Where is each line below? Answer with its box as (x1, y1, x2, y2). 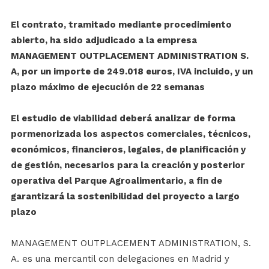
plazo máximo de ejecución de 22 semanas (10, 82, 205, 93)
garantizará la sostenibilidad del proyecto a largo (10, 191, 240, 202)
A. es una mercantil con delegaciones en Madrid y (10, 253, 229, 265)
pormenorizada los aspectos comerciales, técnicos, (10, 128, 250, 140)
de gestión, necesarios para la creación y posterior (10, 160, 245, 171)
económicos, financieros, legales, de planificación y (10, 144, 246, 156)
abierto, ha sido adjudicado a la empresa (10, 35, 197, 46)
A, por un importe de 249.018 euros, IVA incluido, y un (10, 66, 253, 77)
